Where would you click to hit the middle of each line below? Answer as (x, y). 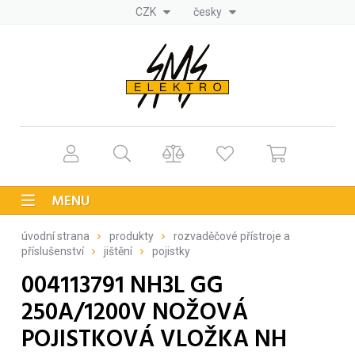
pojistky (171, 251)
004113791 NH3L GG (122, 286)
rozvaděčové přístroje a (232, 236)
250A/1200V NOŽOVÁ (135, 313)
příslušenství (53, 251)
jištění (118, 251)
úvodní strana (55, 236)
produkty (132, 236)
